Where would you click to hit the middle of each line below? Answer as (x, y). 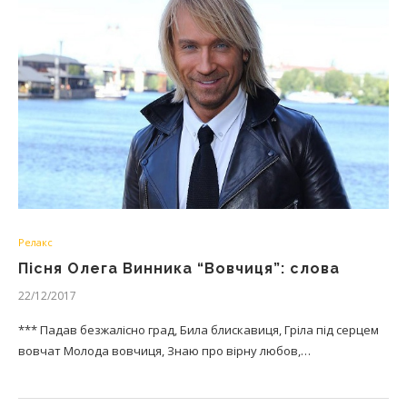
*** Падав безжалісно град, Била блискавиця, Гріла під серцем (199, 330)
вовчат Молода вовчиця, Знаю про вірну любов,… (164, 351)
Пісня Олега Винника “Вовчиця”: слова (179, 268)
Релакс (35, 242)
